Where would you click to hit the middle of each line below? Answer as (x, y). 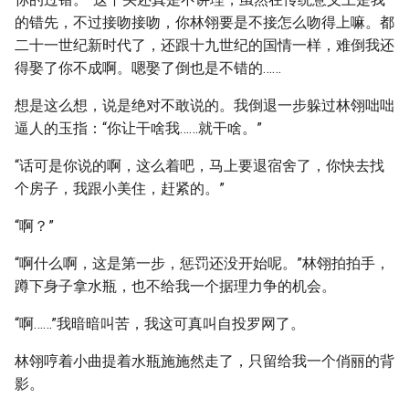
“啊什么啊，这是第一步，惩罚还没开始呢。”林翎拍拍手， (202, 263)
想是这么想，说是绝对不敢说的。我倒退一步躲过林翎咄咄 (204, 105)
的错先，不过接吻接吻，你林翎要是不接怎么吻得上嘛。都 (204, 22)
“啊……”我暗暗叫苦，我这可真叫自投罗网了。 (160, 324)
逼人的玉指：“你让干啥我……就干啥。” (138, 128)
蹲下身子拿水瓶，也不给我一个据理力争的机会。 (175, 286)
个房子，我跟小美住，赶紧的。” (120, 189)
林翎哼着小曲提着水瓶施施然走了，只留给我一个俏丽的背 (204, 361)
